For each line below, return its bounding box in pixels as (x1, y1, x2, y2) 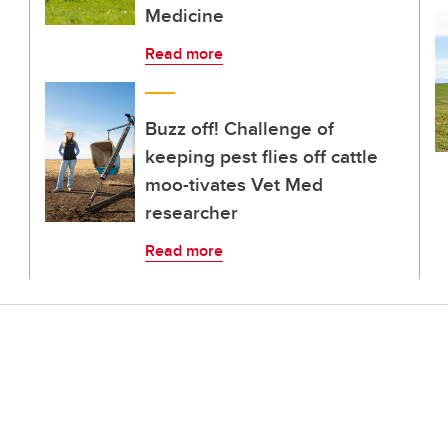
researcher (145, 198, 238, 226)
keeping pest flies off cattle (145, 142, 378, 170)
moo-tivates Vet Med (145, 170, 323, 198)
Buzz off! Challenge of (145, 114, 334, 142)
